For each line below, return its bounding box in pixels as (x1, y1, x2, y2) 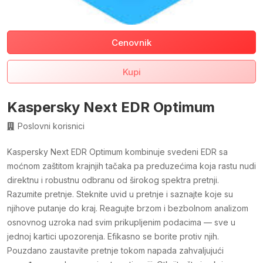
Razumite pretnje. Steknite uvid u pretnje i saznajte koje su (7, 189, 233, 200)
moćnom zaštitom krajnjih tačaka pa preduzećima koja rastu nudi (7, 161, 256, 171)
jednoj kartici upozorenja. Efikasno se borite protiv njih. (7, 231, 219, 242)
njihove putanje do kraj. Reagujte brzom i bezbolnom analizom (7, 203, 248, 214)
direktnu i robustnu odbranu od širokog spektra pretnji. (7, 175, 219, 186)
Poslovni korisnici (18, 121, 85, 131)
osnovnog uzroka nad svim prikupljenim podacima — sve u (7, 217, 235, 228)
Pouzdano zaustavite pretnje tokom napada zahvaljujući (7, 245, 224, 256)
